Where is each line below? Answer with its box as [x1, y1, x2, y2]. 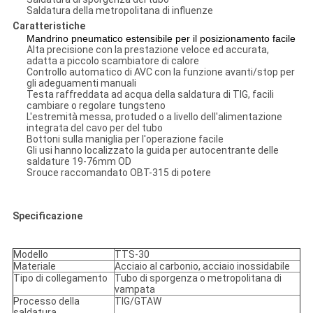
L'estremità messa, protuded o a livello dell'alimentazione [26, 111, 282, 123]
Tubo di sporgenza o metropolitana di [114, 272, 282, 284]
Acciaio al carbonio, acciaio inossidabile [114, 261, 290, 272]
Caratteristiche [12, 20, 85, 32]
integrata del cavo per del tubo [26, 122, 163, 134]
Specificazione [12, 210, 82, 222]
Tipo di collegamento [13, 272, 108, 284]
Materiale [13, 261, 56, 272]
